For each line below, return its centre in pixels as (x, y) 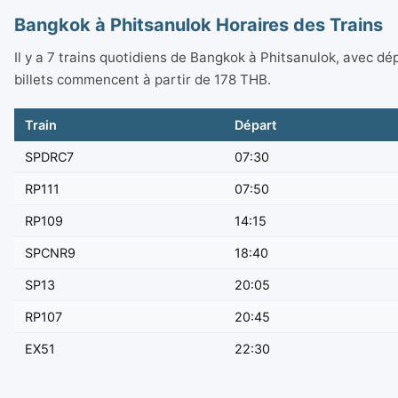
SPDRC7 (49, 157)
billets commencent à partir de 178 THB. (143, 80)
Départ (255, 125)
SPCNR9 (50, 253)
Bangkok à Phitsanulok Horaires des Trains (199, 25)
